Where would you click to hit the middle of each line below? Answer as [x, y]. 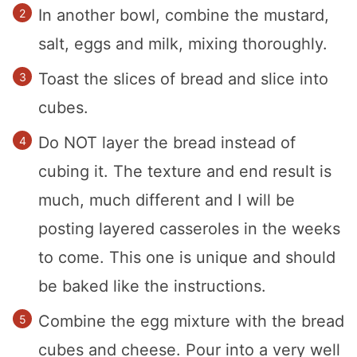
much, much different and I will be [167, 200]
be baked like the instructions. [152, 286]
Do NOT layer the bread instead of [167, 143]
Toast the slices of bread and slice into [183, 79]
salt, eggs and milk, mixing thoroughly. [183, 44]
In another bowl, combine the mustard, [184, 16]
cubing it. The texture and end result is [185, 172]
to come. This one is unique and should [187, 258]
